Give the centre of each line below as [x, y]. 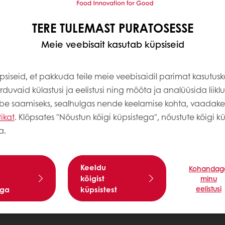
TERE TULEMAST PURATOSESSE [113, 27]
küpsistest [99, 189]
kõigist [93, 178]
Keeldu [93, 167]
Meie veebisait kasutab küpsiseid [113, 44]
